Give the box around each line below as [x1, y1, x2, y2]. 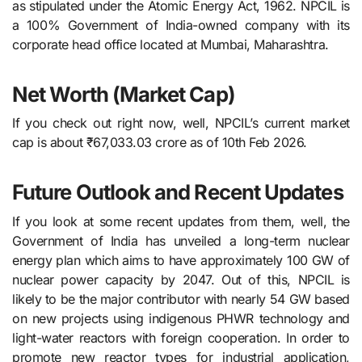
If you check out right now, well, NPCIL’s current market [12, 115, 350, 132]
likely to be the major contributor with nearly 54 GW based [12, 290, 350, 307]
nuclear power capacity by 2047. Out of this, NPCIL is [12, 271, 350, 288]
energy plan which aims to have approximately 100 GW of [12, 251, 350, 268]
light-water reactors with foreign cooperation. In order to [12, 329, 350, 346]
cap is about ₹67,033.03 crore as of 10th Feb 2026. [12, 134, 307, 151]
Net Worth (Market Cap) [12, 82, 235, 107]
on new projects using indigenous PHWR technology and [12, 309, 350, 326]
